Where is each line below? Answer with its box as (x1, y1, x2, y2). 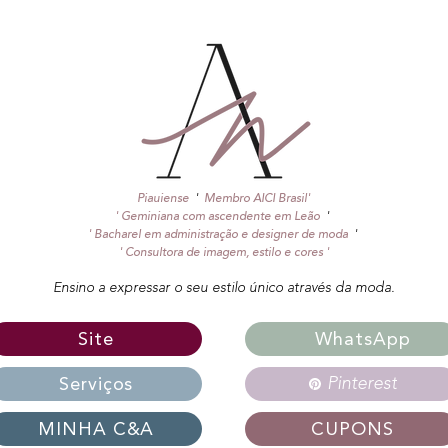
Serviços (59, 373, 134, 395)
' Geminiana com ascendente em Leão (115, 211, 320, 223)
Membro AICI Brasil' (204, 193, 310, 205)
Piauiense (137, 193, 189, 205)
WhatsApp (315, 328, 411, 350)
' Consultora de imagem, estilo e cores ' (118, 247, 329, 259)
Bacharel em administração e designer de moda (93, 229, 348, 241)
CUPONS (311, 418, 394, 440)
